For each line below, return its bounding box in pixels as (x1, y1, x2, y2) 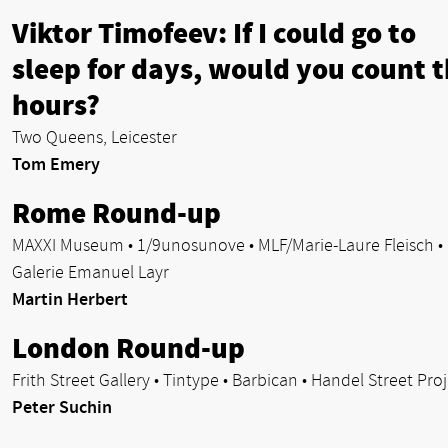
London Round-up (12, 331, 245, 366)
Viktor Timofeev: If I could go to (12, 16, 416, 51)
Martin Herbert (12, 288, 128, 310)
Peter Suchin (12, 396, 112, 418)
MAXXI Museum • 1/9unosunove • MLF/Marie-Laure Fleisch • (12, 234, 443, 256)
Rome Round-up (12, 196, 221, 231)
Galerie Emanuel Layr (12, 261, 169, 283)
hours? (12, 88, 100, 123)
